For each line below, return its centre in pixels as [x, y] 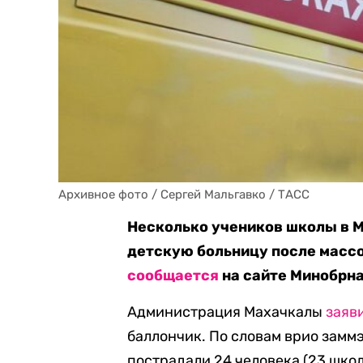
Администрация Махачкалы [227, 312]
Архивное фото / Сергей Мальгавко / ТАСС [184, 194]
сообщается [173, 275]
